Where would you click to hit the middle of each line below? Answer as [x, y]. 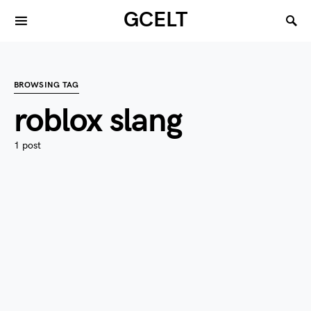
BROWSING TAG [47, 85]
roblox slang [98, 121]
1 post [27, 145]
